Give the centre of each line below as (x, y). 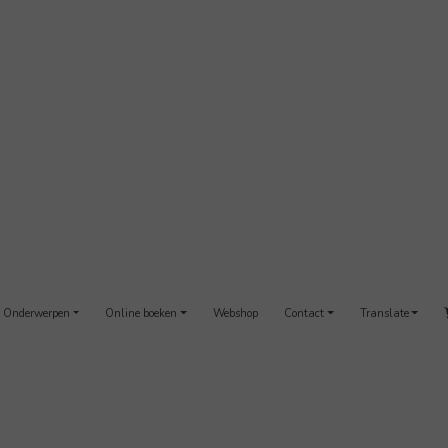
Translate (384, 314)
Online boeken (141, 314)
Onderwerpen (36, 314)
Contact (303, 314)
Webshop (235, 314)
